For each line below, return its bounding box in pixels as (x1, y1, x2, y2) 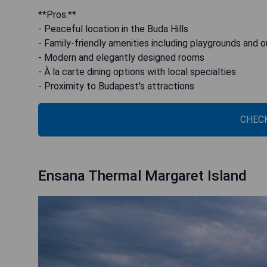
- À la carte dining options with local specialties (38, 66, 236, 78)
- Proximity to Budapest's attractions (38, 80, 194, 92)
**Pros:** (38, 9, 76, 21)
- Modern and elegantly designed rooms (38, 52, 204, 64)
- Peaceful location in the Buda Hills (38, 23, 188, 35)
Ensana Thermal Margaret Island (38, 167, 247, 185)
